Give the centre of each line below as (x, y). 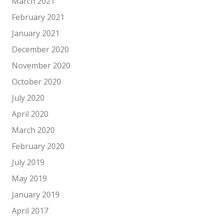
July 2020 (28, 98)
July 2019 (28, 162)
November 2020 (41, 66)
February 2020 (38, 146)
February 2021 (38, 17)
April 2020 (30, 114)
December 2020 (40, 49)
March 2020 (33, 130)
